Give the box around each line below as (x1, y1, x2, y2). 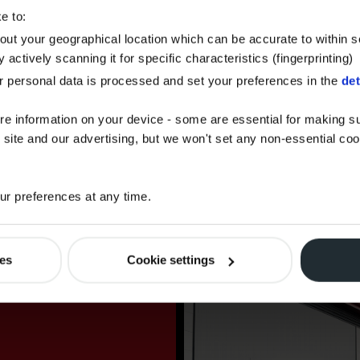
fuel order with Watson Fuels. (62, 165, 238, 181)
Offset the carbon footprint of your (62, 144, 275, 160)
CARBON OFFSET (99, 76, 251, 100)
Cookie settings (127, 252, 215, 267)
